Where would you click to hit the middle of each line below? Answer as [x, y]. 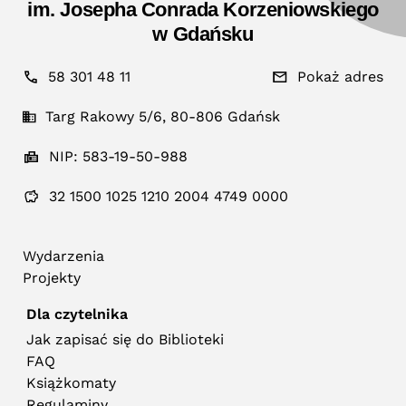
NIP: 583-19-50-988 [118, 156]
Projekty [52, 278]
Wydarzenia [63, 256]
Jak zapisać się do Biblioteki [126, 339]
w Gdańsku [203, 34]
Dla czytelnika [77, 314]
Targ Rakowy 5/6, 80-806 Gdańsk [163, 116]
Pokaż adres [340, 77]
